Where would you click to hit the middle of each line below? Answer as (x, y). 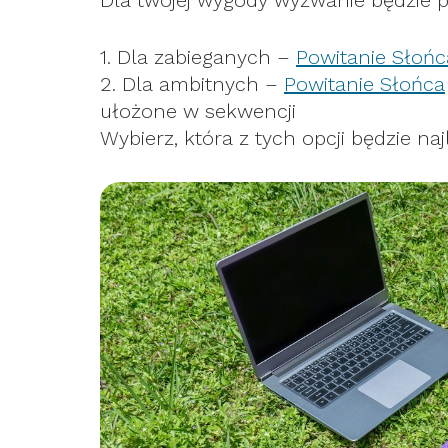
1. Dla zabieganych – (198, 57)
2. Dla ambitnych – (192, 84)
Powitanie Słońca (364, 84)
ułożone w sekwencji (198, 111)
